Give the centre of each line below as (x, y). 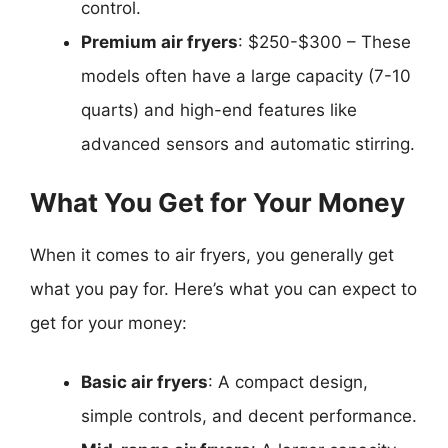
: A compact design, (288, 382)
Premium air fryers (159, 42)
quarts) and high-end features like (219, 110)
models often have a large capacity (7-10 (246, 76)
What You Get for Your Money (217, 202)
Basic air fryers (144, 382)
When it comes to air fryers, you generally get (212, 254)
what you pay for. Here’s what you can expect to (223, 288)
